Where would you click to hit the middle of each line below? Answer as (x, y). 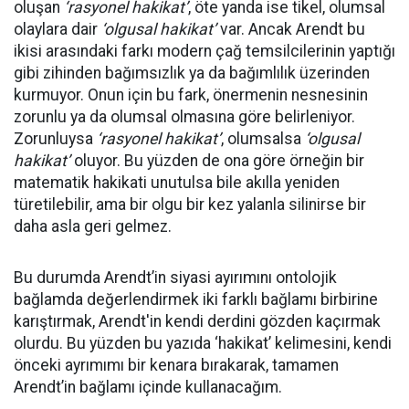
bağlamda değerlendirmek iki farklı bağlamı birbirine (196, 300)
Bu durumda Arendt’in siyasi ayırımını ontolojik (175, 278)
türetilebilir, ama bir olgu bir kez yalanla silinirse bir (190, 205)
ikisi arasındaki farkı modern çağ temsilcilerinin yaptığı (204, 52)
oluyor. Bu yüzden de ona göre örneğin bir (217, 161)
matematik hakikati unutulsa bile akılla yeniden (177, 183)
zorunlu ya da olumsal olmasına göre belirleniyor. (184, 117)
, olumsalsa (263, 139)
